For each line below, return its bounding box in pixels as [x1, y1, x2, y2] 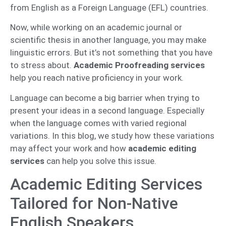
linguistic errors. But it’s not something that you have [10, 47, 212, 58]
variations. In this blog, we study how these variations [10, 130, 214, 141]
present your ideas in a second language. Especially [10, 105, 204, 116]
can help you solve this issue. [44, 155, 158, 166]
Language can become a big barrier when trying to [10, 92, 200, 103]
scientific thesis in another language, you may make [10, 35, 206, 45]
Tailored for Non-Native [10, 193, 178, 213]
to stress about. [10, 60, 74, 71]
